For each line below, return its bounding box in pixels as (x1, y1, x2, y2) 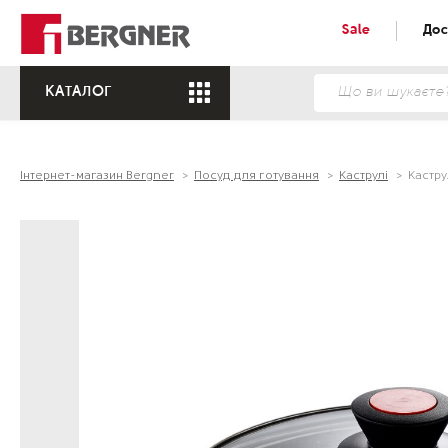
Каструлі (339, 170, 388, 182)
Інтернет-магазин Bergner (20, 170, 174, 182)
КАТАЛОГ (45, 85, 112, 100)
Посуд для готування (194, 170, 319, 182)
